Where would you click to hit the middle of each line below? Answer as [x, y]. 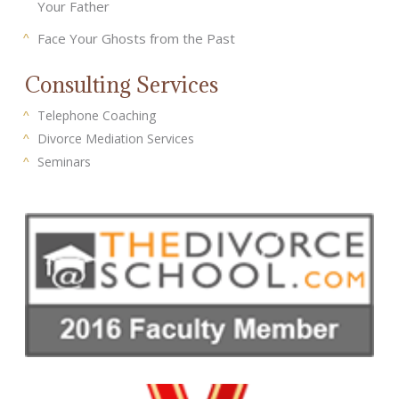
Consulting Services [122, 85]
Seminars [64, 162]
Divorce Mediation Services [116, 139]
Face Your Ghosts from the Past [136, 39]
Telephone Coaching [97, 116]
